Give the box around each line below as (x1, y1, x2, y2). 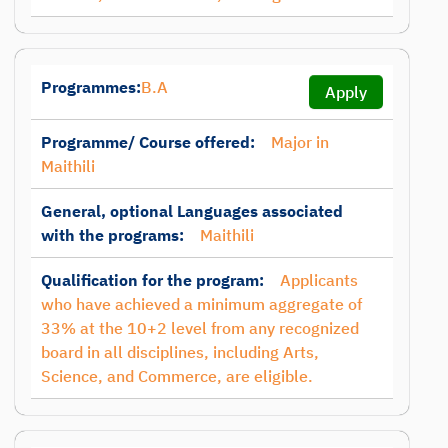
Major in (271, 132, 329, 152)
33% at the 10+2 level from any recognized (41, 318, 359, 338)
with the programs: (41, 225, 184, 245)
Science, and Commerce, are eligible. (41, 366, 313, 386)
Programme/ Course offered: (41, 132, 255, 152)
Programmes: (41, 77, 141, 97)
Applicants (280, 270, 358, 290)
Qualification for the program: (41, 270, 264, 290)
